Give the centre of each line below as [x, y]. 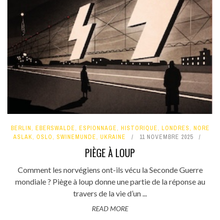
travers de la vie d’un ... [110, 193]
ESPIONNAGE [98, 128]
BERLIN [21, 128]
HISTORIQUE [139, 128]
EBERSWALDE [55, 128]
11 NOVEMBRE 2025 [166, 137]
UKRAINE [113, 137]
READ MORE [110, 209]
